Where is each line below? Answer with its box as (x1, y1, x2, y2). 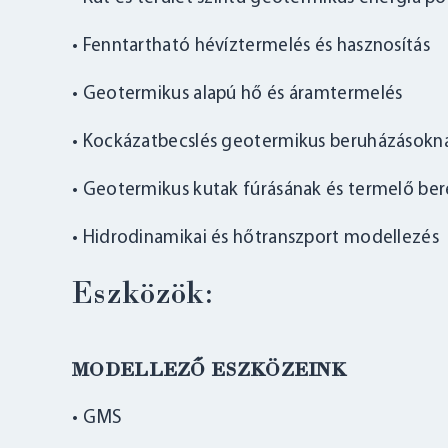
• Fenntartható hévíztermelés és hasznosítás (72, 37, 430, 57)
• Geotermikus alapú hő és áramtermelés (72, 85, 403, 105)
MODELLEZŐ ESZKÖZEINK (72, 360, 346, 382)
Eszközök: (72, 279, 215, 312)
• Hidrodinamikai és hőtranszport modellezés (72, 229, 439, 249)
